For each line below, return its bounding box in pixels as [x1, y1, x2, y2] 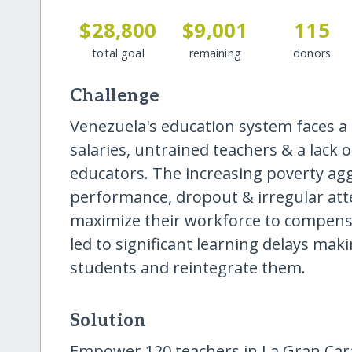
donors [293, 45, 331, 60]
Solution [69, 310, 146, 332]
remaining [189, 45, 241, 60]
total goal [92, 45, 145, 60]
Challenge [69, 85, 160, 107]
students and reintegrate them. [69, 256, 306, 278]
